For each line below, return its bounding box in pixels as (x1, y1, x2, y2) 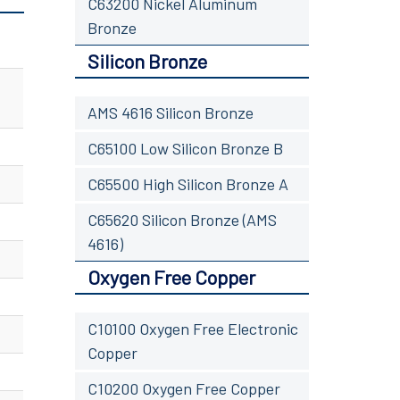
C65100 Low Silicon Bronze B (87, 137, 283, 158)
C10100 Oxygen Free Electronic (87, 318, 298, 338)
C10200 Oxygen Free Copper (87, 378, 280, 398)
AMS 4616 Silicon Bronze (87, 102, 254, 122)
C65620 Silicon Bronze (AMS (87, 209, 277, 229)
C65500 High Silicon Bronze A (87, 173, 288, 194)
